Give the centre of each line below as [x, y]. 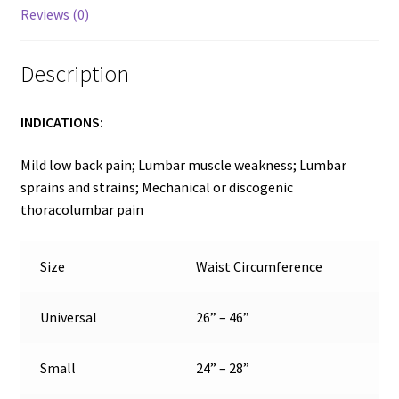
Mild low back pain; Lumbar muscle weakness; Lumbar [183, 164]
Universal [69, 317]
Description [74, 74]
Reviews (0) [54, 14]
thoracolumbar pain [81, 209]
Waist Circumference [260, 266]
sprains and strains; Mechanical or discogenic [156, 187]
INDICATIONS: [64, 122]
